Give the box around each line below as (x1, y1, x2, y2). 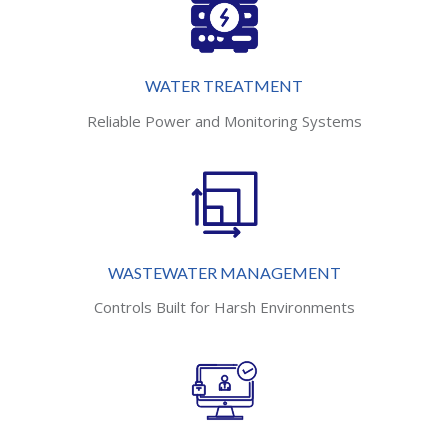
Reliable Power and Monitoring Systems (86, 110, 362, 131)
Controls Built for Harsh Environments (93, 297, 355, 318)
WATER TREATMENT (145, 76, 303, 96)
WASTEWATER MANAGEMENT (107, 262, 341, 282)
